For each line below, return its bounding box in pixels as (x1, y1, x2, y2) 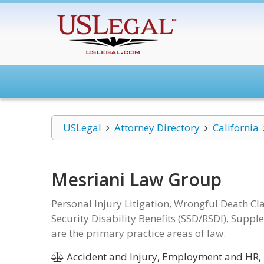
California (212, 121, 259, 134)
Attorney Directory (114, 121, 200, 134)
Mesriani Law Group (51, 167, 222, 192)
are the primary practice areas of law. (51, 226, 226, 240)
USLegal (63, 121, 101, 134)
